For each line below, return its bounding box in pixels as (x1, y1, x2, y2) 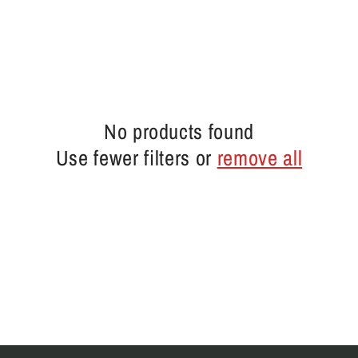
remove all (217, 144, 303, 172)
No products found (103, 117, 255, 145)
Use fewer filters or (55, 144, 217, 172)
